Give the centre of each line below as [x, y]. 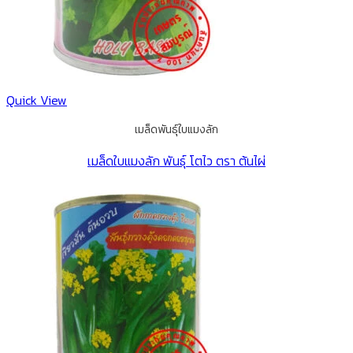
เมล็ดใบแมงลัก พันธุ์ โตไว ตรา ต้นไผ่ [176, 161]
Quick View [37, 100]
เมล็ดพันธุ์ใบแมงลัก [176, 130]
